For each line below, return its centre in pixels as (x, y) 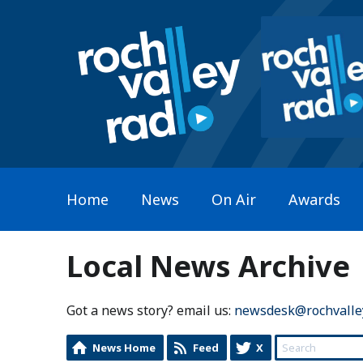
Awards (314, 199)
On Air (234, 199)
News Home (124, 347)
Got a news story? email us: (150, 310)
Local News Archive (208, 266)
